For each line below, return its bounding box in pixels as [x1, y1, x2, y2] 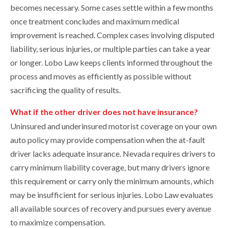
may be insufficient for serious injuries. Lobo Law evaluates [10, 190, 213, 200]
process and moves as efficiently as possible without [10, 71, 191, 81]
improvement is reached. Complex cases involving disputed [10, 30, 214, 40]
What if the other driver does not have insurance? [10, 107, 198, 117]
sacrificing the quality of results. [10, 85, 121, 95]
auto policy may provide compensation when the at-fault [10, 135, 205, 145]
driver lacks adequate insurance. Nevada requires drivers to [10, 149, 215, 159]
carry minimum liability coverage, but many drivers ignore [10, 162, 210, 173]
